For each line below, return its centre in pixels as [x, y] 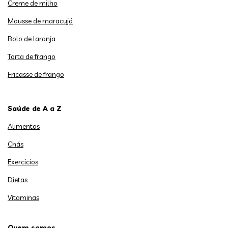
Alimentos [24, 126]
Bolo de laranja [32, 39]
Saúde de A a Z [35, 109]
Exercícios [23, 162]
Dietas [18, 180]
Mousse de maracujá [40, 21]
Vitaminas [23, 198]
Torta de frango [32, 57]
